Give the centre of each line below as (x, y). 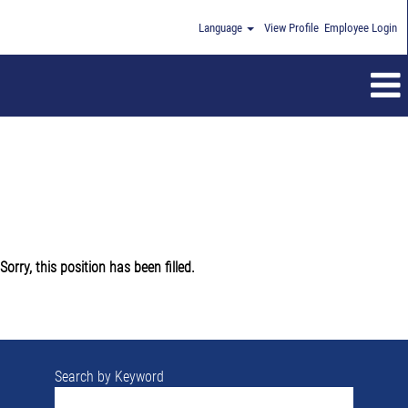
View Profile (291, 28)
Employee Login (361, 28)
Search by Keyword (109, 377)
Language (222, 28)
